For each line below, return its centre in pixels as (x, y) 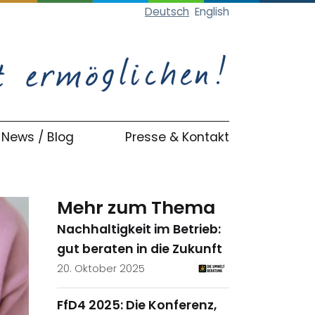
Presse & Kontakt (177, 137)
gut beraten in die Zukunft (140, 249)
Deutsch (167, 12)
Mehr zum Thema (136, 208)
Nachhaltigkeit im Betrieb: (139, 230)
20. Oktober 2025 (101, 268)
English (212, 12)
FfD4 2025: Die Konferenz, (137, 305)
